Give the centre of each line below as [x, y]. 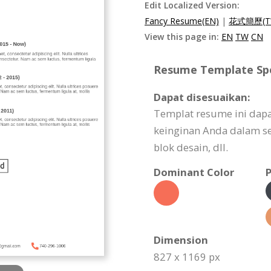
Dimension [181, 240]
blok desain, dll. [191, 147]
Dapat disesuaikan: [202, 97]
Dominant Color [194, 172]
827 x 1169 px [187, 257]
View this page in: [183, 37]
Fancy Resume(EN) [182, 21]
